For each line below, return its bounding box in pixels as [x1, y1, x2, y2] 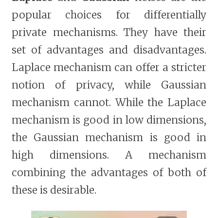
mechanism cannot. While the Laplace [12, 96, 206, 109]
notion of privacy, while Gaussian [12, 78, 206, 92]
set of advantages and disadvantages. [12, 43, 206, 57]
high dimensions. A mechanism [12, 148, 206, 162]
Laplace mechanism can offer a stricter [12, 61, 206, 74]
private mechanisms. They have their [12, 26, 206, 39]
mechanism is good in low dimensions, [12, 113, 206, 127]
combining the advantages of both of [12, 166, 206, 180]
